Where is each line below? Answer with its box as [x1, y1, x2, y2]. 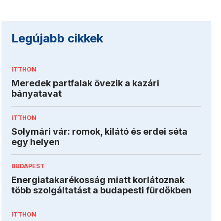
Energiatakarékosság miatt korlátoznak [11, 174, 185, 185]
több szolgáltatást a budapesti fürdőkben [11, 184, 192, 195]
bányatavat [11, 88, 62, 99]
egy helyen [11, 136, 60, 147]
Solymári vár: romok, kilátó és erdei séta [11, 126, 188, 137]
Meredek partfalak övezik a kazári [11, 77, 160, 88]
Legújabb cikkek [11, 31, 104, 45]
